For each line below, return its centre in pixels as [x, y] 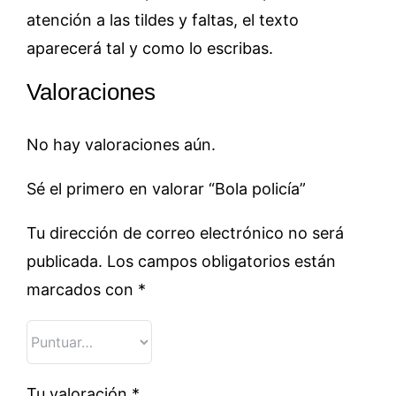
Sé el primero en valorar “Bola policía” [166, 188]
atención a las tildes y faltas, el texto [163, 20]
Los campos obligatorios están [221, 261]
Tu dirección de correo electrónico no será [185, 232]
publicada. [65, 261]
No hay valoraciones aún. [121, 144]
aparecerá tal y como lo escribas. [150, 48]
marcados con [82, 289]
